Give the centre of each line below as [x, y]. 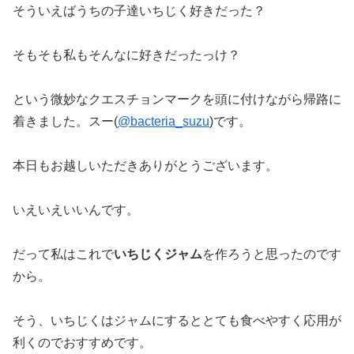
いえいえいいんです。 [76, 210]
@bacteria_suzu [164, 122]
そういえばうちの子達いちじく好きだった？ [139, 11]
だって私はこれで [63, 254]
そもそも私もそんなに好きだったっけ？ [126, 55]
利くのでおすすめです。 [82, 343]
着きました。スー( [65, 122]
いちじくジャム [158, 254]
